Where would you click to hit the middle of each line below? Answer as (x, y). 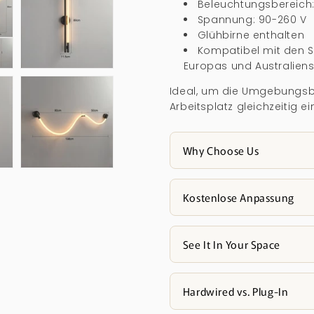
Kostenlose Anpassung (238, 197)
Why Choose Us (221, 150)
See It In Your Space (231, 244)
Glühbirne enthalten (251, 35)
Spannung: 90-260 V (252, 20)
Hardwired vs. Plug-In (235, 291)
